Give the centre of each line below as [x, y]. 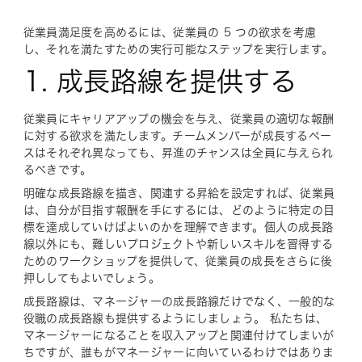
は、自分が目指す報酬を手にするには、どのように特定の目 [179, 210]
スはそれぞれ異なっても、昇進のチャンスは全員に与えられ [178, 152]
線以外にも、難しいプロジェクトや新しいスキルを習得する [178, 244]
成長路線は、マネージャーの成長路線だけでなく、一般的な [179, 301]
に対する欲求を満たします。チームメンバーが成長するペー [177, 135]
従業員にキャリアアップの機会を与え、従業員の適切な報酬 [179, 118]
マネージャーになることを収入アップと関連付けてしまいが [179, 335]
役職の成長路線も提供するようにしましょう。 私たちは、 [175, 318]
